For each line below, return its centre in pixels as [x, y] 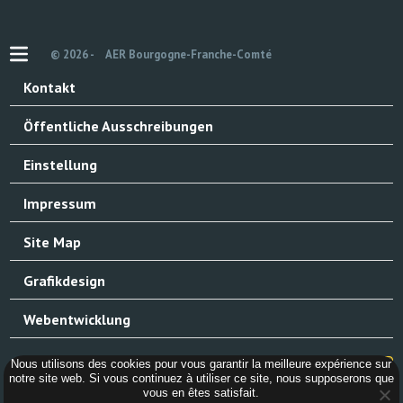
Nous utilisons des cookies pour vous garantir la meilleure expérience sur [201, 364]
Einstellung [61, 164]
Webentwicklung [77, 319]
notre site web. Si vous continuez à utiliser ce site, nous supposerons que [201, 379]
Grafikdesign [65, 280]
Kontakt [50, 87]
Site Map [53, 242]
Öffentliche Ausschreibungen [119, 125]
